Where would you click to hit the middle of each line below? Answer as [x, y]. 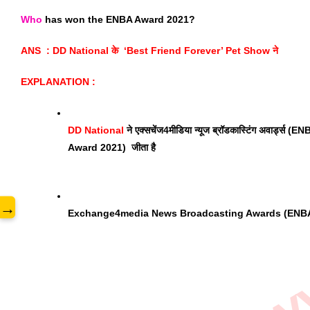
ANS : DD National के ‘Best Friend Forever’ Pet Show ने [149, 51]
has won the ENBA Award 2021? [119, 19]
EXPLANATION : [60, 82]
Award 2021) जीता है [113, 147]
